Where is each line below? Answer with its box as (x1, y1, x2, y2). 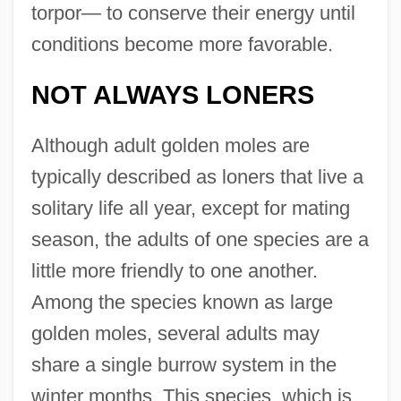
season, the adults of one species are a (30, 228, 369, 252)
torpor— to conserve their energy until (30, 2, 355, 25)
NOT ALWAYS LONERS (30, 81, 314, 110)
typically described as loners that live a (30, 166, 363, 189)
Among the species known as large (30, 291, 333, 314)
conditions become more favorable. (30, 33, 333, 56)
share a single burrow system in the (30, 354, 337, 377)
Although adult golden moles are (30, 134, 310, 158)
